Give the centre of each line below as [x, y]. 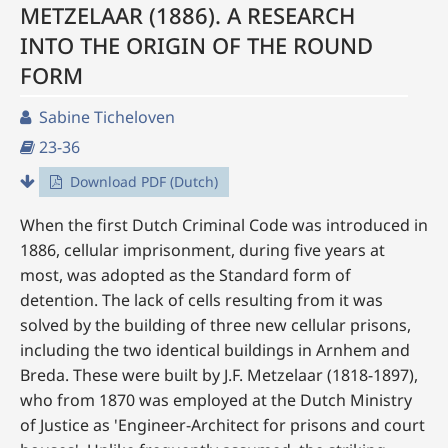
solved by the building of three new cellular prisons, [215, 325]
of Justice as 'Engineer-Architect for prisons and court [222, 425]
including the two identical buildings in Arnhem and [215, 350]
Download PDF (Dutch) [141, 181]
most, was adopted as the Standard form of [185, 275]
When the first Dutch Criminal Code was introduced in [224, 225]
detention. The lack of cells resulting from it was [201, 300]
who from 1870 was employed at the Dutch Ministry [216, 400]
